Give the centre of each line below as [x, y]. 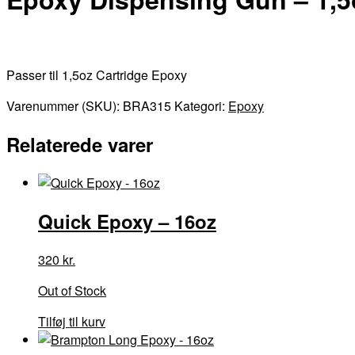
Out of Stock [72, 290]
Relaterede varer [80, 144]
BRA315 [147, 105]
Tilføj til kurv [72, 321]
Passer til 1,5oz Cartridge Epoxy [97, 74]
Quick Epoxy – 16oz [127, 221]
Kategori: [201, 105]
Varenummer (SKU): [65, 105]
